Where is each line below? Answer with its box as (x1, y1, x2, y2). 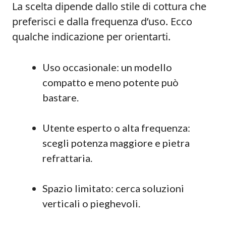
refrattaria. (42, 152, 92, 164)
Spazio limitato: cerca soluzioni (42, 182, 184, 194)
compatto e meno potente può (42, 76, 179, 88)
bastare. (42, 91, 79, 103)
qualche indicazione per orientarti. (12, 30, 171, 43)
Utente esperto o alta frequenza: (42, 122, 190, 134)
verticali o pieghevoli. (42, 197, 140, 209)
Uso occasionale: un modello (42, 61, 172, 73)
